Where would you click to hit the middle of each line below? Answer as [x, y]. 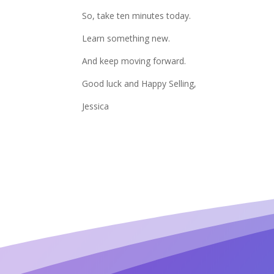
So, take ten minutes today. [137, 15]
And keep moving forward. [134, 61]
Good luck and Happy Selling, [139, 83]
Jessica [96, 106]
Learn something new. [126, 38]
